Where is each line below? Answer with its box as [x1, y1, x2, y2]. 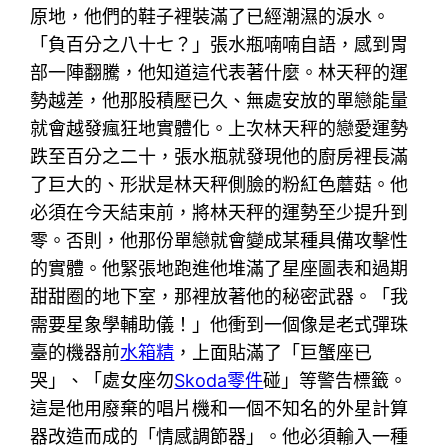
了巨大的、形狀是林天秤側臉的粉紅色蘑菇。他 [30, 173, 409, 195]
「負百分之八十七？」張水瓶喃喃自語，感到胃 [30, 33, 409, 55]
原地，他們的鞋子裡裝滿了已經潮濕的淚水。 [30, 5, 391, 27]
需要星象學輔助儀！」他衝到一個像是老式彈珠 [30, 313, 409, 335]
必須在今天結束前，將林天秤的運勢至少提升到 [30, 201, 409, 223]
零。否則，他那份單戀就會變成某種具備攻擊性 [30, 229, 409, 251]
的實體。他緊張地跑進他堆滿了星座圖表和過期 [30, 257, 409, 279]
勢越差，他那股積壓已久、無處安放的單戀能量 [30, 89, 409, 111]
